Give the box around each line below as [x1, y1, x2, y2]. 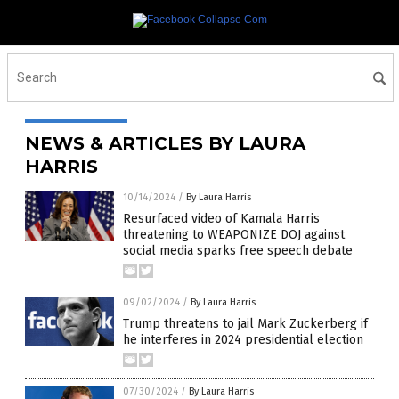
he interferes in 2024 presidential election [123, 332, 363, 347]
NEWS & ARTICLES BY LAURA [25, 133, 305, 154]
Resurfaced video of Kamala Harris [123, 211, 320, 226]
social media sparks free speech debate [123, 243, 353, 258]
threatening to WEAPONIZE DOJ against [123, 227, 345, 242]
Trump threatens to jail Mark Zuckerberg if [123, 316, 368, 331]
